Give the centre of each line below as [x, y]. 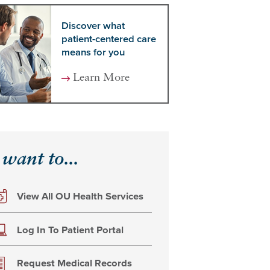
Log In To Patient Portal [70, 230]
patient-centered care [108, 39]
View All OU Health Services [80, 197]
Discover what [93, 26]
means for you [93, 52]
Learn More [102, 78]
